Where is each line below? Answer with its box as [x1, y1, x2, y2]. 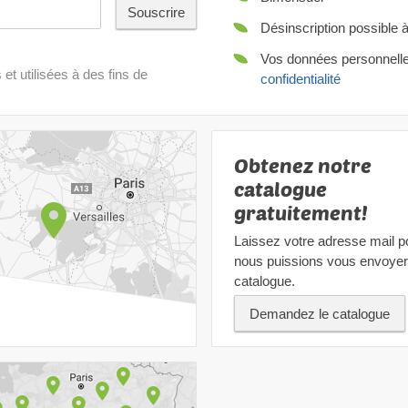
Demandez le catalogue [250, 306, 390, 322]
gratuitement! [234, 200, 367, 225]
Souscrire [127, 4, 185, 20]
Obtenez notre [234, 153, 372, 178]
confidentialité [260, 71, 341, 87]
